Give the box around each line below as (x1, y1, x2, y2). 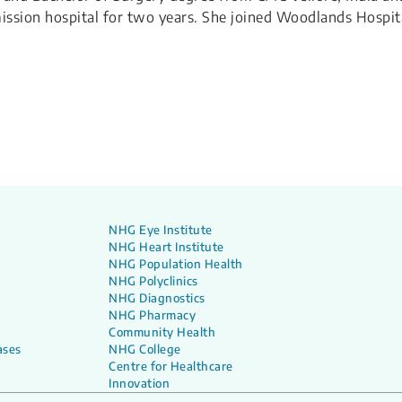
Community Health (109, 325, 216, 339)
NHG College (109, 342, 181, 356)
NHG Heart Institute (109, 240, 224, 254)
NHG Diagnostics (109, 291, 205, 305)
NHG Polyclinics (109, 274, 198, 288)
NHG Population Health (109, 257, 243, 271)
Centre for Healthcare (109, 359, 233, 373)
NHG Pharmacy (109, 308, 197, 322)
